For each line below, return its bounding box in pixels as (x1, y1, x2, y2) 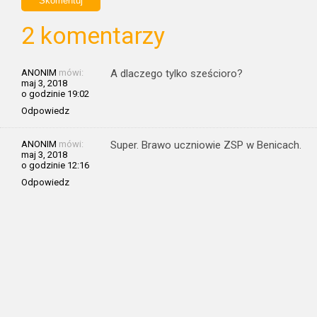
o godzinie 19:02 (21, 88, 89, 99)
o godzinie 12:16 (21, 160, 89, 171)
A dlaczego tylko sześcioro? (110, 67, 243, 80)
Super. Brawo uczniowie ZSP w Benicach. (110, 139, 301, 151)
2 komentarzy (21, 22, 165, 50)
